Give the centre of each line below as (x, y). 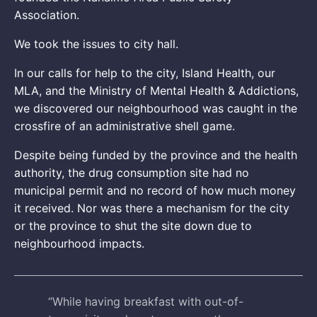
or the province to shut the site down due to (133, 226)
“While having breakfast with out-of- (146, 302)
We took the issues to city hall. (98, 44)
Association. (48, 15)
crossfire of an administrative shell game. (126, 126)
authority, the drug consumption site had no (132, 173)
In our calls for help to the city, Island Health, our (145, 73)
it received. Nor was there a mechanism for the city (152, 208)
